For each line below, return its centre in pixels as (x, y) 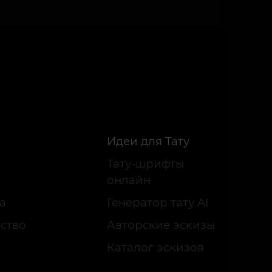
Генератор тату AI (158, 202)
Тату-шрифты (145, 164)
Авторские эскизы (161, 225)
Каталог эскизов (155, 247)
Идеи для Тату (148, 141)
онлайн (129, 180)
